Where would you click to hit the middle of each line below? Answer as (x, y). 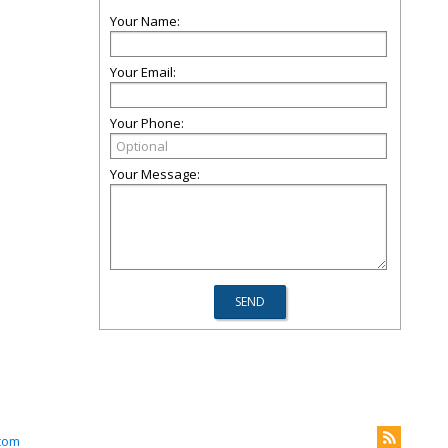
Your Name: (145, 21)
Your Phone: (147, 123)
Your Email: (143, 72)
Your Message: (155, 174)
